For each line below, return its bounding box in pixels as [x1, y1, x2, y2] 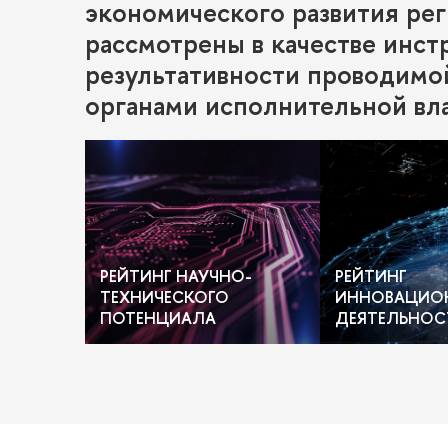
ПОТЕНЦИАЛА [100, 307, 216, 330]
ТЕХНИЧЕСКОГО [100, 286, 229, 309]
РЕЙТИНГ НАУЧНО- [100, 265, 252, 288]
